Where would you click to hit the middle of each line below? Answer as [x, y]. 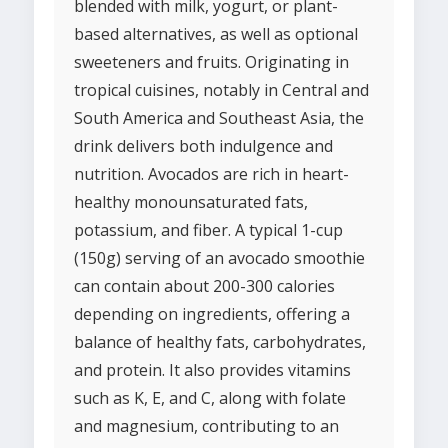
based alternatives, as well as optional [216, 34]
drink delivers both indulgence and [203, 146]
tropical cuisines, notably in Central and [221, 90]
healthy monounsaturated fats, [191, 202]
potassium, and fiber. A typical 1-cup [208, 230]
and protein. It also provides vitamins [212, 370]
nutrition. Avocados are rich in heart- [211, 174]
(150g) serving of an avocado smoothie [219, 258]
